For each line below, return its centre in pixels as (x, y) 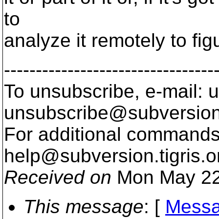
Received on (58, 177)
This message (84, 207)
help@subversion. (82, 156)
